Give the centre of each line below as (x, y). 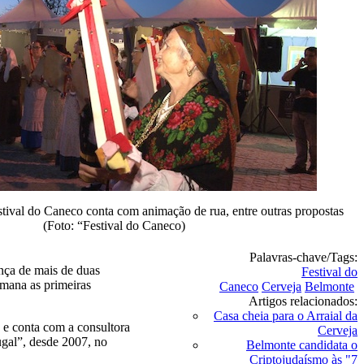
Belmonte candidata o (302, 345)
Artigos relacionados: (303, 301)
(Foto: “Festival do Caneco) (114, 225)
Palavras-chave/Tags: (303, 257)
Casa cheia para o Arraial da (286, 316)
